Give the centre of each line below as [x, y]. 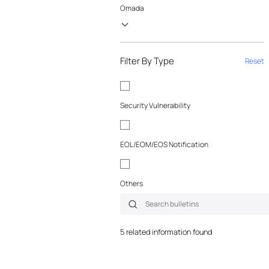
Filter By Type [147, 61]
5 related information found [166, 232]
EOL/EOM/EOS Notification [164, 144]
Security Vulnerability [155, 105]
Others [131, 183]
